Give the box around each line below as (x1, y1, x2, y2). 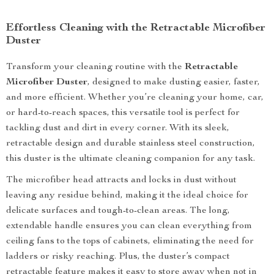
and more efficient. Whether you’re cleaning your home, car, (6, 93, 264, 103)
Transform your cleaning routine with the (6, 62, 185, 72)
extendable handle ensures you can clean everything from (6, 221, 252, 231)
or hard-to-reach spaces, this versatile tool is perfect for (6, 108, 240, 118)
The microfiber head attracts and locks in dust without (6, 176, 237, 185)
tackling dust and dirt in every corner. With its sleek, (6, 124, 229, 133)
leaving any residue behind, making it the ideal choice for (6, 191, 248, 201)
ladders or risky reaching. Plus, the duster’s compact (6, 252, 230, 262)
